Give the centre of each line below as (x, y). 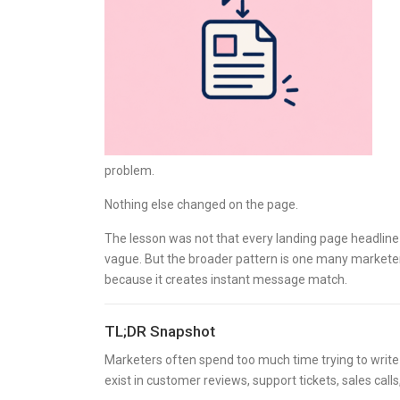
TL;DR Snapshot (160, 331)
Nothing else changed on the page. (201, 204)
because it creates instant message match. (226, 279)
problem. (129, 171)
